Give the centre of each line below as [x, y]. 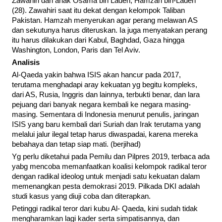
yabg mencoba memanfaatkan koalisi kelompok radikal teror [109, 167]
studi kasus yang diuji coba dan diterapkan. [81, 196]
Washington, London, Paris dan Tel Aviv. [76, 50]
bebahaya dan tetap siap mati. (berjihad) [76, 144]
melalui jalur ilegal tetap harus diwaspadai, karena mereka [105, 135]
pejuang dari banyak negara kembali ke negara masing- [101, 105]
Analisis [26, 63]
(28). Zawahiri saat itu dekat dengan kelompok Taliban [98, 11]
